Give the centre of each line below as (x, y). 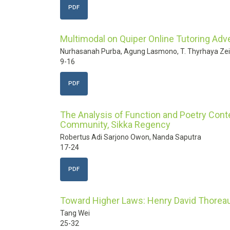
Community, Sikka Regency (115, 124)
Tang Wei (75, 213)
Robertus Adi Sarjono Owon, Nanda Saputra (131, 137)
